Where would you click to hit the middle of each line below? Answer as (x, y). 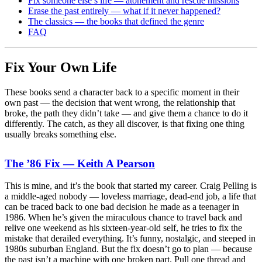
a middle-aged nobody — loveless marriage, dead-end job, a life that (130, 196)
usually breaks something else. (61, 134)
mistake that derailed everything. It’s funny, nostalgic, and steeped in (130, 239)
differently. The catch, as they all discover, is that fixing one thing (125, 123)
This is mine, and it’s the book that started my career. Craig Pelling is (131, 186)
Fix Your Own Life (61, 67)
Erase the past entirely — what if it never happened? (124, 11)
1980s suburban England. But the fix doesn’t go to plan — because (128, 249)
